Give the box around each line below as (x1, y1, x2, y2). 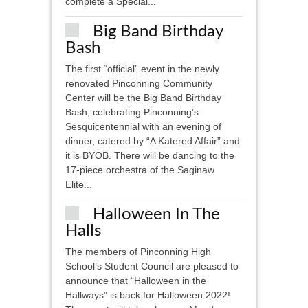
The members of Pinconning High (65, 246, 211, 258)
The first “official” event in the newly (65, 63, 219, 75)
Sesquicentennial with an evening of (65, 121, 221, 133)
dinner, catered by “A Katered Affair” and (65, 135, 240, 147)
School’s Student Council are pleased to (65, 261, 239, 272)
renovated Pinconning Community (65, 78, 212, 89)
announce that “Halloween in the (65, 275, 206, 287)
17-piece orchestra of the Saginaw (65, 164, 214, 176)
